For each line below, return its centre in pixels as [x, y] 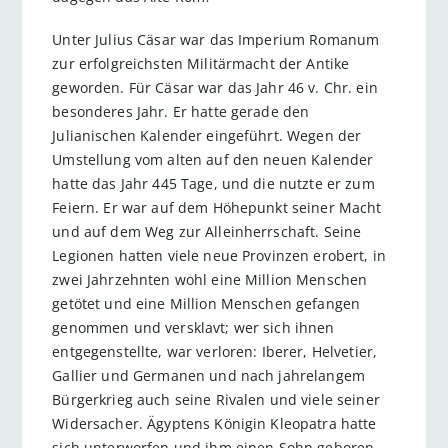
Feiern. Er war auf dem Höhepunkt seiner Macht [217, 207]
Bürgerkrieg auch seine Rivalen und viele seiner [216, 399]
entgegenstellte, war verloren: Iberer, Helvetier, [215, 351]
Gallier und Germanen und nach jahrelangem [209, 375]
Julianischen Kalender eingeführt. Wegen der [207, 135]
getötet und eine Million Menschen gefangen [206, 303]
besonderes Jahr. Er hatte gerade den [181, 111]
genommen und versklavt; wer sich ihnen [193, 327]
